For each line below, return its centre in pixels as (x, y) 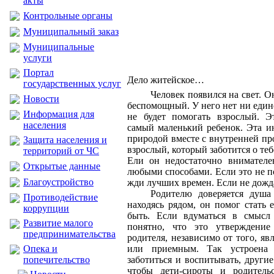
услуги (38, 58)
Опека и (40, 249)
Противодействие (61, 197)
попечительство (57, 260)
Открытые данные (62, 166)
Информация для (59, 114)
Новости (41, 99)
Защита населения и (65, 140)
